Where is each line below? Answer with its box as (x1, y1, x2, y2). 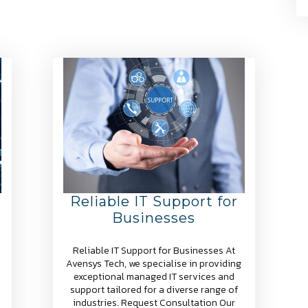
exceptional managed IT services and (73, 269, 234, 285)
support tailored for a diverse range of (69, 283, 238, 298)
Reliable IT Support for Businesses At (72, 243, 235, 258)
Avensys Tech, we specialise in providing (66, 256, 242, 272)
